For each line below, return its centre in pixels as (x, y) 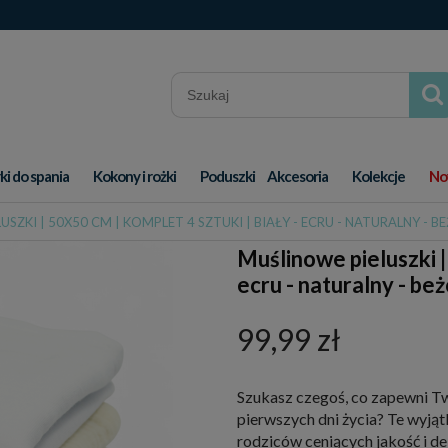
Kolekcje (378, 176)
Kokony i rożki (134, 176)
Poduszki (227, 176)
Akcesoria (297, 176)
